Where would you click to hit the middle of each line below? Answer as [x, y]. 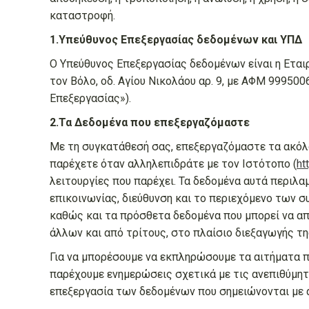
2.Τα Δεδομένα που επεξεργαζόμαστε [150, 122]
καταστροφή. [82, 16]
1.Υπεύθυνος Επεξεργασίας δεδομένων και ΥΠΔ [176, 40]
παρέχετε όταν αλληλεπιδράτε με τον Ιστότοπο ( [173, 164]
